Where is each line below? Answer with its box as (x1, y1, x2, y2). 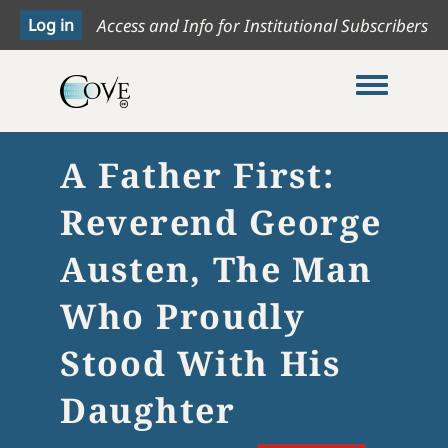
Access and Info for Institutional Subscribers (97, 13, 428, 37)
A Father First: (60, 152, 335, 198)
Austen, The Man (60, 246, 373, 292)
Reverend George (60, 199, 382, 245)
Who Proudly (60, 293, 306, 339)
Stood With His (60, 340, 341, 386)
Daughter (60, 387, 236, 433)
